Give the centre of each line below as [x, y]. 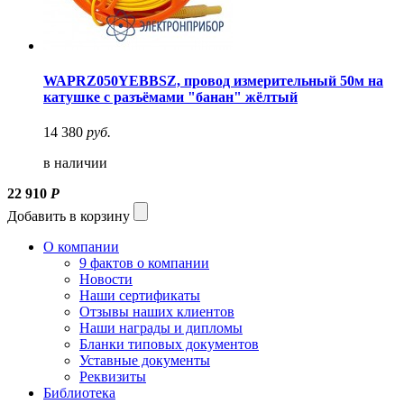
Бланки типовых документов [169, 344]
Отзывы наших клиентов [157, 312]
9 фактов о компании [144, 263]
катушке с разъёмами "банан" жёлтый [170, 97]
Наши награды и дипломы [161, 328]
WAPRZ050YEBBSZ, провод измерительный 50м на [213, 81]
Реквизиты [113, 377]
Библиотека [79, 393]
